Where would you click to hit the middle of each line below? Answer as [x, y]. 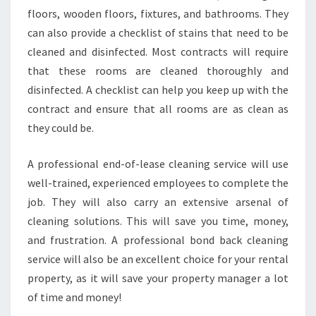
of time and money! [74, 297]
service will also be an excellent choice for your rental [158, 259]
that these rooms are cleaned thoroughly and [158, 71]
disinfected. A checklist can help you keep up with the [158, 90]
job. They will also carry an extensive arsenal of [158, 202]
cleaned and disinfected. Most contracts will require [158, 51]
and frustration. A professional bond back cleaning [158, 240]
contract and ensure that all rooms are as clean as [158, 109]
